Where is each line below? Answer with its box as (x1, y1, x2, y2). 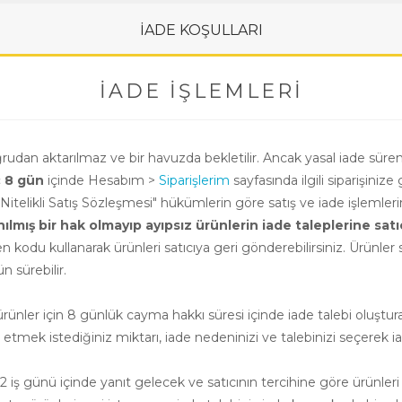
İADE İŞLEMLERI (99, 79, 303, 103)
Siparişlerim (159, 172, 230, 188)
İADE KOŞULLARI (139, 22, 263, 39)
